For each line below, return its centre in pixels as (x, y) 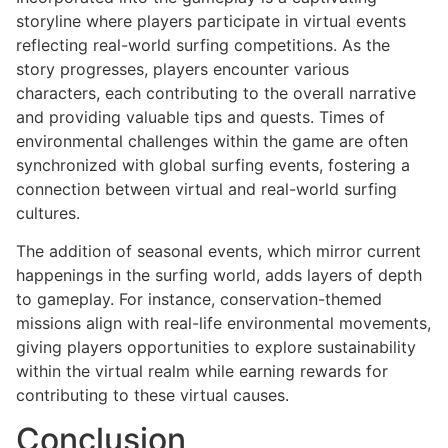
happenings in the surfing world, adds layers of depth (219, 274)
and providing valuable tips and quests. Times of (200, 116)
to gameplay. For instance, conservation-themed (199, 298)
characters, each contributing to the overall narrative (216, 92)
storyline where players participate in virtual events (211, 20)
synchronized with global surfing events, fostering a (213, 164)
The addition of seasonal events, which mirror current (218, 250)
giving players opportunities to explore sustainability (216, 346)
